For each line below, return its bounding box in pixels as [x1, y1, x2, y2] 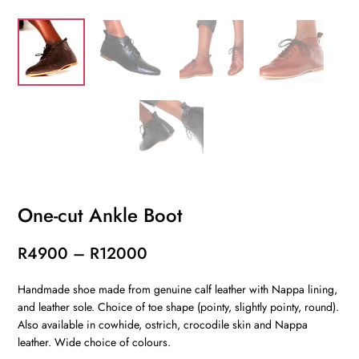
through [147, 305, 202, 329]
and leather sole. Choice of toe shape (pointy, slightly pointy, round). [18, 298, 340, 315]
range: [147, 262, 193, 286]
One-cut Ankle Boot [18, 200, 184, 229]
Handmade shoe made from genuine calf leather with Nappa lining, [18, 280, 338, 297]
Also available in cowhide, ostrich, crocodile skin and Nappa [18, 316, 309, 333]
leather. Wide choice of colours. [18, 333, 171, 350]
